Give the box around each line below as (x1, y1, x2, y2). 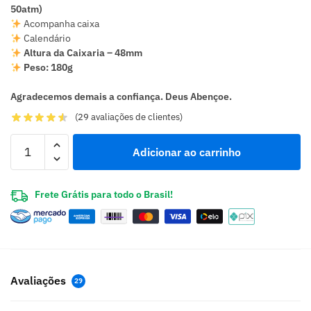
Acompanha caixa (21, 17, 99, 31)
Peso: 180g (21, 61, 73, 74)
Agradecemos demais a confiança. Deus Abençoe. (10, 90, 232, 103)
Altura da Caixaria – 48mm (21, 47, 142, 60)
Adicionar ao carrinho (133, 144, 241, 159)
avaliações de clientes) (89, 111, 183, 124)
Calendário (21, 32, 71, 45)
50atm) (10, 3, 42, 16)
